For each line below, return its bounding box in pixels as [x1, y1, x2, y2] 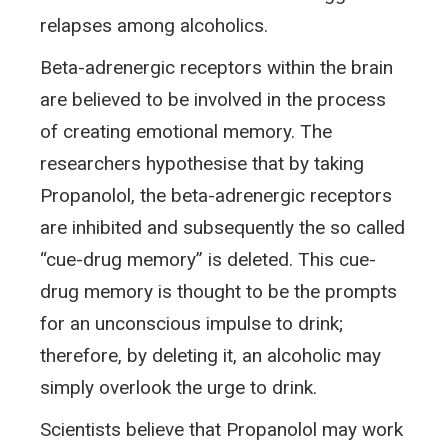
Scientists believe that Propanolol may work [40, 417, 403, 441]
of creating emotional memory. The [40, 119, 332, 143]
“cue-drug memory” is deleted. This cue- [40, 247, 376, 271]
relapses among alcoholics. [40, 13, 268, 37]
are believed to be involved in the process [40, 87, 386, 111]
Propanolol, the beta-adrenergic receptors [40, 183, 392, 207]
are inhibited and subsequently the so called [40, 215, 405, 239]
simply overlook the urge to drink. [40, 375, 317, 399]
